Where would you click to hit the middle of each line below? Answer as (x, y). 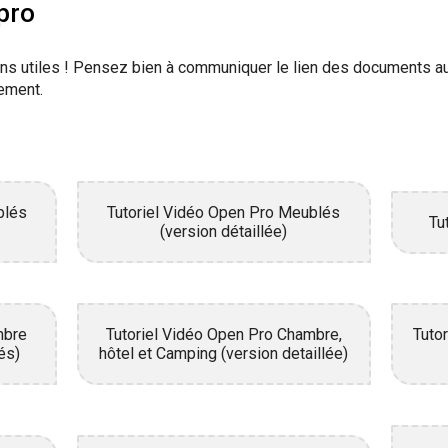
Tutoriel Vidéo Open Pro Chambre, (223, 334)
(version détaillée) (224, 231)
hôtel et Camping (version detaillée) (224, 353)
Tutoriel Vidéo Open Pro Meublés (224, 212)
